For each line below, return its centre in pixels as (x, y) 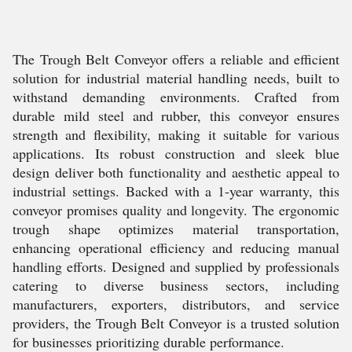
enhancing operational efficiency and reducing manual (176, 247)
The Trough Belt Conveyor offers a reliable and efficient (176, 59)
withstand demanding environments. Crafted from (176, 97)
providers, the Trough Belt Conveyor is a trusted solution (176, 323)
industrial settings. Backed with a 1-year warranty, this (176, 191)
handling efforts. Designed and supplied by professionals (176, 266)
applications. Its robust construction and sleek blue (176, 153)
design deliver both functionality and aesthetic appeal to (176, 172)
